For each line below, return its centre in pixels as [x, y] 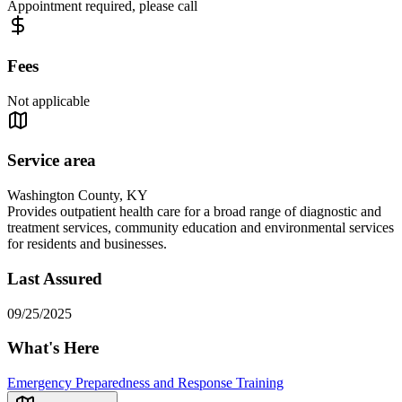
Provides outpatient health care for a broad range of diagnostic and [194, 212]
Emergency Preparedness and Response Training [145, 382]
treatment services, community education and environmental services [201, 228]
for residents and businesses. [87, 244]
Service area [52, 161]
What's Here [53, 348]
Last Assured [55, 278]
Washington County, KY [78, 196]
